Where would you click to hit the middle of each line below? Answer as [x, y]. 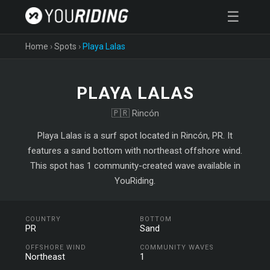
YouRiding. [135, 181]
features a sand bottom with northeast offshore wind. [135, 151]
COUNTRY [43, 219]
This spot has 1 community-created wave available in [135, 166]
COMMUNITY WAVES [177, 247]
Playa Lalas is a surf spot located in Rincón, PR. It [135, 136]
